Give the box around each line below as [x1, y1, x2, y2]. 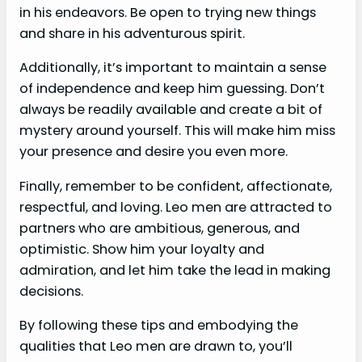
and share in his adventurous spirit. [19, 24, 245, 44]
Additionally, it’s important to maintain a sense [19, 58, 326, 78]
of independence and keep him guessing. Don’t [19, 79, 325, 99]
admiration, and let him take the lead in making [19, 260, 330, 280]
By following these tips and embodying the [19, 315, 298, 335]
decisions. [19, 281, 83, 301]
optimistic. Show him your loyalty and [19, 239, 264, 259]
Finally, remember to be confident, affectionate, [19, 176, 332, 196]
